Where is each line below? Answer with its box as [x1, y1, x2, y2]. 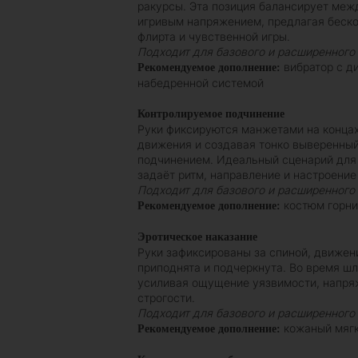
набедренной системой [137, 76, 264, 90]
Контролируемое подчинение [137, 108, 284, 121]
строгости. [137, 291, 195, 305]
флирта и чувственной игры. [137, 30, 290, 44]
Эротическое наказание [137, 231, 257, 244]
